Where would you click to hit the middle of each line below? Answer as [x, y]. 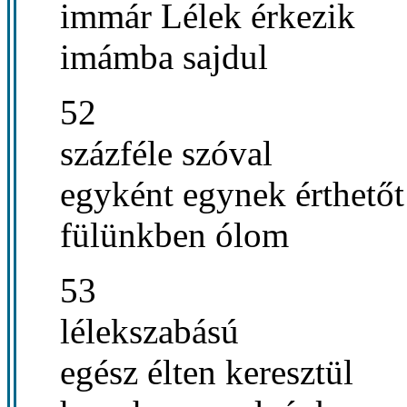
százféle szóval [166, 153]
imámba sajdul [164, 56]
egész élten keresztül [207, 372]
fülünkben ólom [174, 234]
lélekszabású [149, 331]
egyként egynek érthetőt [232, 194]
